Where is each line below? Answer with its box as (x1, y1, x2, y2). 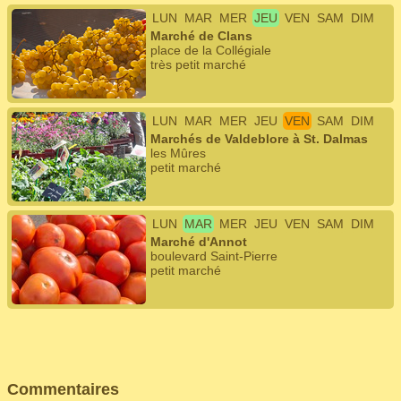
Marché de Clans (150, 29, 252, 43)
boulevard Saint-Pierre (150, 249, 277, 263)
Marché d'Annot (150, 235, 247, 249)
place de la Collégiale (150, 43, 271, 57)
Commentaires (7, 380, 119, 398)
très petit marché (150, 57, 246, 72)
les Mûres (150, 146, 206, 160)
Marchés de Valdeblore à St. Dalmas (150, 132, 368, 146)
